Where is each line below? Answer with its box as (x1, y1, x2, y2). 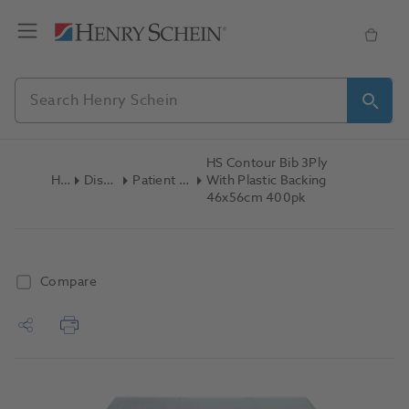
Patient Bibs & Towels (178, 171, 189, 190)
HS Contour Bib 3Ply (205, 153, 329, 173)
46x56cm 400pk (205, 188, 306, 207)
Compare (40, 272, 98, 291)
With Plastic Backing (205, 171, 327, 190)
